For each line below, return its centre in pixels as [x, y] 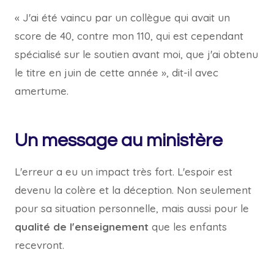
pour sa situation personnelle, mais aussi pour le [132, 208]
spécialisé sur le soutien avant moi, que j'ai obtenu [136, 54]
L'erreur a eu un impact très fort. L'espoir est [124, 172]
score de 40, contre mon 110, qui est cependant [129, 36]
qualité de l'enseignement [83, 227]
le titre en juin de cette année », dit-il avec [117, 72]
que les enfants [189, 227]
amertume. [42, 91]
